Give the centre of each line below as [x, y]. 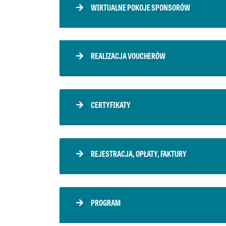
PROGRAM [106, 203]
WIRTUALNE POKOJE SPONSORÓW [140, 7]
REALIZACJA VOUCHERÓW [128, 56]
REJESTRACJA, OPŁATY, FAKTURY [139, 154]
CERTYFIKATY [111, 105]
